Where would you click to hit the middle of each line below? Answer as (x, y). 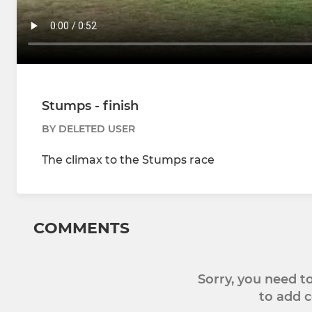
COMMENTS (81, 228)
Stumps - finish (90, 106)
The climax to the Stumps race (128, 160)
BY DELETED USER (88, 129)
